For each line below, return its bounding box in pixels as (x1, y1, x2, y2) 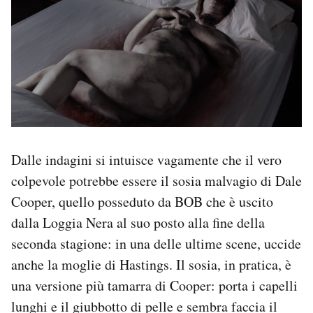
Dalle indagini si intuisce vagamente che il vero (11, 150, 282, 169)
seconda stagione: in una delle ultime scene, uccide (11, 233, 301, 253)
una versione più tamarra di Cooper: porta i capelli (11, 275, 298, 295)
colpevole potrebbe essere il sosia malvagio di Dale (11, 170, 302, 190)
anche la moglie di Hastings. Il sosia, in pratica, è (11, 254, 291, 274)
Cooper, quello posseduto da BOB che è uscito (11, 191, 273, 211)
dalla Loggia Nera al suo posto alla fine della (11, 212, 265, 232)
